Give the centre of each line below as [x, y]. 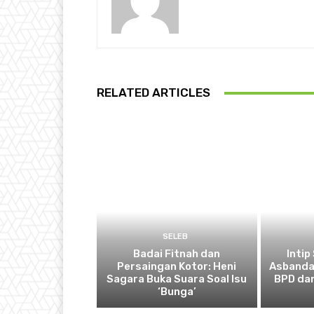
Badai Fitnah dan [177, 253]
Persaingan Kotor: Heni [177, 266]
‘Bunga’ [177, 291]
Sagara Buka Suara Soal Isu [177, 279]
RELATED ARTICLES [153, 93]
